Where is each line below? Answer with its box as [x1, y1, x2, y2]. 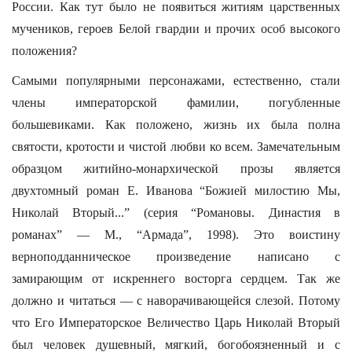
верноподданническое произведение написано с [12, 250, 340, 263]
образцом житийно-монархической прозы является [12, 162, 340, 175]
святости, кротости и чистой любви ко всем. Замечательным [12, 140, 340, 153]
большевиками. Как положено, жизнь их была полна [12, 118, 340, 131]
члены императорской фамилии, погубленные [12, 96, 340, 109]
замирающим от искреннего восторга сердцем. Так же [12, 272, 340, 285]
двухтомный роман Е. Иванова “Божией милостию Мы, [12, 184, 340, 197]
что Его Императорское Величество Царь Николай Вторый [12, 316, 340, 329]
